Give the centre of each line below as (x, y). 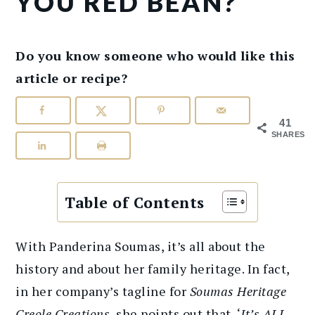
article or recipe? (72, 78)
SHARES (288, 135)
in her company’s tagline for (103, 291)
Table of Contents (135, 202)
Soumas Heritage (238, 291)
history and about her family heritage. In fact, (153, 268)
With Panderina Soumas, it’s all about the (141, 246)
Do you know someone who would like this (155, 56)
